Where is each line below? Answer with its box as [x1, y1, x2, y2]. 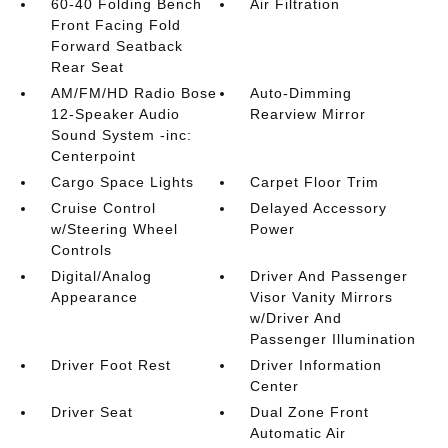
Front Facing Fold [50, 17, 181, 33]
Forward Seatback [50, 38, 183, 54]
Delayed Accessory [250, 200, 388, 216]
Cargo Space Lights [50, 174, 194, 190]
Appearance [50, 289, 138, 305]
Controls [50, 242, 112, 258]
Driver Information [250, 357, 383, 373]
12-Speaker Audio [50, 106, 180, 122]
